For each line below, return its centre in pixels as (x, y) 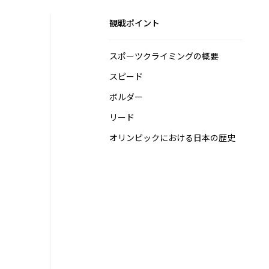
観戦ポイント (134, 23)
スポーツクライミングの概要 (164, 56)
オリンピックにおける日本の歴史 (172, 138)
